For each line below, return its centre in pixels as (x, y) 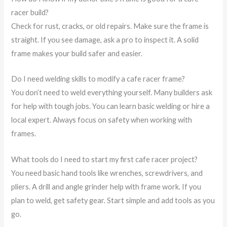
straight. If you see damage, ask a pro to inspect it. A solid (105, 40)
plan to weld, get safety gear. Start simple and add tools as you (113, 200)
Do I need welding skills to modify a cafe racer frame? (98, 79)
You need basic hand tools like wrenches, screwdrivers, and (107, 173)
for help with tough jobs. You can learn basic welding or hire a (111, 106)
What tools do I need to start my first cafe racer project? (105, 159)
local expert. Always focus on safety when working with (102, 120)
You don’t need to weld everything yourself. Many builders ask (112, 93)
